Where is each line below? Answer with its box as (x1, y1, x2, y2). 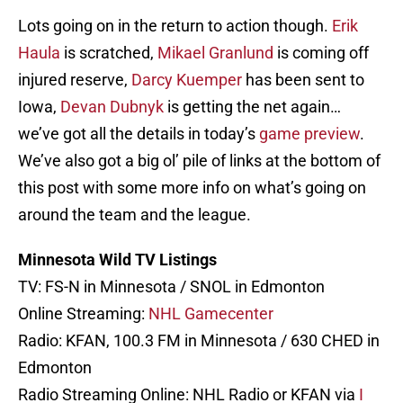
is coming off (273, 43, 369, 63)
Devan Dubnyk (60, 97, 164, 117)
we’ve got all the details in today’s (18, 124, 259, 144)
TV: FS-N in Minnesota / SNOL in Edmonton (18, 277, 325, 297)
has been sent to (242, 70, 364, 90)
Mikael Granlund (157, 43, 273, 63)
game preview (259, 124, 360, 144)
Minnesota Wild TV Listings (18, 250, 217, 270)
